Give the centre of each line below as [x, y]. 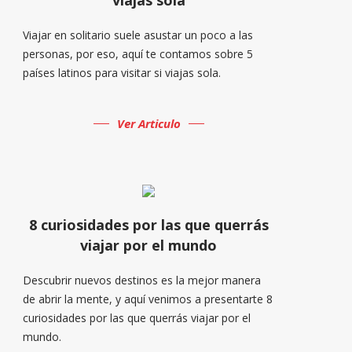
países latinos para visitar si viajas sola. [122, 72]
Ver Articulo [148, 123]
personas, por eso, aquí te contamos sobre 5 [138, 53]
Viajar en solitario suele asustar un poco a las [138, 35]
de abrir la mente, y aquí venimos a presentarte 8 [148, 299]
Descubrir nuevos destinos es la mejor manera [142, 280]
